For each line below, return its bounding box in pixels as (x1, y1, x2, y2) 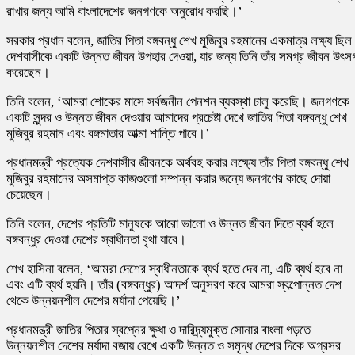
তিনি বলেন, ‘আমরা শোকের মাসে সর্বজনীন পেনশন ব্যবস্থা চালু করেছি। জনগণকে (6, 94, 349, 109)
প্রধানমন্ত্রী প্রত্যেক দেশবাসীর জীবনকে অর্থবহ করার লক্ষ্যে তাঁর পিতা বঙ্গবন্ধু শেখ (6, 155, 349, 170)
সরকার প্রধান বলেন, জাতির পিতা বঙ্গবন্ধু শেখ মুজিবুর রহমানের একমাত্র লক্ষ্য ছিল (6, 32, 352, 48)
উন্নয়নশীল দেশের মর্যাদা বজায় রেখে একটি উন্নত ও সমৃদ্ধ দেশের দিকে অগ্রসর (6, 338, 341, 353)
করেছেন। (6, 64, 50, 80)
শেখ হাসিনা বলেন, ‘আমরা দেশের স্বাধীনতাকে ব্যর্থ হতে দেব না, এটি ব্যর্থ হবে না (6, 261, 342, 277)
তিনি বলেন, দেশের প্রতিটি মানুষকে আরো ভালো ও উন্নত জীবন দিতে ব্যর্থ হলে (6, 216, 334, 231)
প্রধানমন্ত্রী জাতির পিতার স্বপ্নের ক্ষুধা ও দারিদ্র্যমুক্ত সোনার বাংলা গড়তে (6, 322, 311, 338)
